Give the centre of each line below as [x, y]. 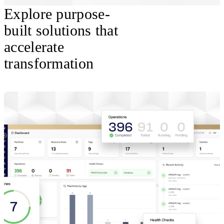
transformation [49, 63]
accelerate [34, 47]
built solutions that [61, 30]
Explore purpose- [57, 14]
